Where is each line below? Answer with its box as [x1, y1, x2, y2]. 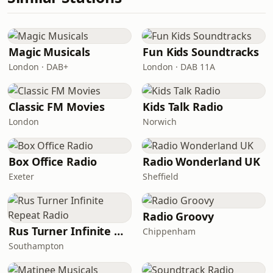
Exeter [9, 171, 34, 182]
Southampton [9, 240, 64, 252]
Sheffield [143, 171, 179, 182]
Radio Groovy [143, 209, 214, 224]
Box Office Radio [9, 154, 97, 169]
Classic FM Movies [9, 99, 105, 114]
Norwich [143, 116, 177, 127]
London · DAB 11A [143, 61, 215, 73]
